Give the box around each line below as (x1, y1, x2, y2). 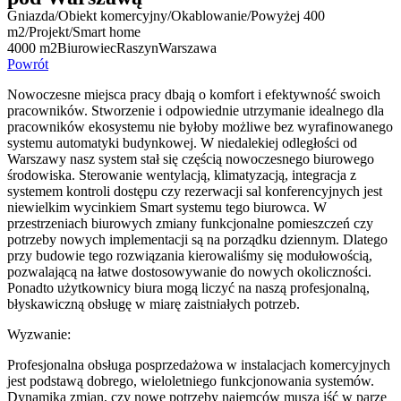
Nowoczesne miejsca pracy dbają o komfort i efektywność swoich (7, 87, 380, 102)
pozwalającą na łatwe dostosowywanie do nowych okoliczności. (7, 264, 371, 279)
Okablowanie (171, 8, 247, 23)
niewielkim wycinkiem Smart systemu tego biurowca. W (7, 200, 327, 215)
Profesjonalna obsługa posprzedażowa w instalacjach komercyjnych (7, 357, 390, 372)
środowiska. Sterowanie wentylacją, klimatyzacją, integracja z (7, 167, 356, 183)
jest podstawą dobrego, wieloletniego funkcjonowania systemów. (7, 373, 374, 388)
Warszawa (158, 40, 217, 55)
